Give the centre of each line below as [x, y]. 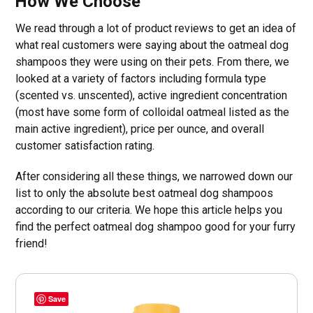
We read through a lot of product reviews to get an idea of [156, 28]
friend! [32, 243]
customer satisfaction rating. [85, 145]
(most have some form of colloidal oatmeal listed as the [153, 112]
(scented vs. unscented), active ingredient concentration [152, 95]
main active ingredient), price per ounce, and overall [140, 129]
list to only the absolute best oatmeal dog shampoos [145, 193]
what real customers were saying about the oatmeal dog [152, 45]
